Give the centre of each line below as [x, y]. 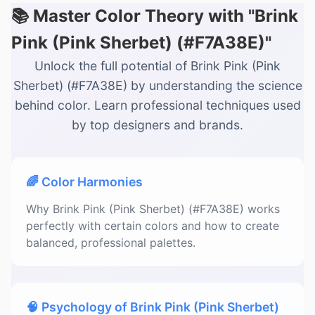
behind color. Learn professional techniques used [157, 105]
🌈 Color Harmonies [84, 182]
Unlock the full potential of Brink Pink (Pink [157, 66]
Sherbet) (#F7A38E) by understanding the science [157, 85]
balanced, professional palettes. [111, 243]
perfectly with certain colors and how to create [153, 226]
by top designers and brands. [157, 125]
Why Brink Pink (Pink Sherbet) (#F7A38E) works [153, 209]
